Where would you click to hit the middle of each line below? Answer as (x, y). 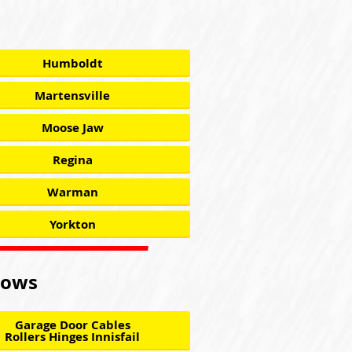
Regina (72, 160)
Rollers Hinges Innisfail (72, 337)
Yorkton (72, 224)
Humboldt (72, 63)
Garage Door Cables (72, 325)
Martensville (72, 95)
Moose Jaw (72, 128)
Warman (72, 192)
